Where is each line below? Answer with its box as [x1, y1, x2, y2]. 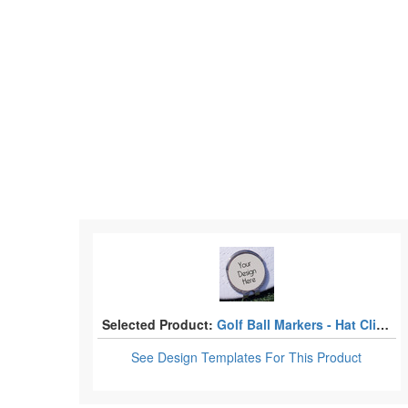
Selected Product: [102, 315, 213, 333]
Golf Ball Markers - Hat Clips [217, 315, 376, 333]
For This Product [265, 348, 362, 366]
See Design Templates [131, 348, 266, 366]
